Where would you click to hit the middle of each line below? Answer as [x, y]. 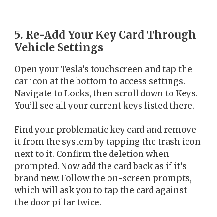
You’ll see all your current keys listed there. [104, 105]
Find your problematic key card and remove [105, 130]
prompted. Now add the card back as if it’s [101, 166]
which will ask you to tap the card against [101, 191]
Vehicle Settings [59, 47]
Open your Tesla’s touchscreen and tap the [103, 69]
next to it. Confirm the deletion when [92, 154]
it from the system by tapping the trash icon [108, 142]
